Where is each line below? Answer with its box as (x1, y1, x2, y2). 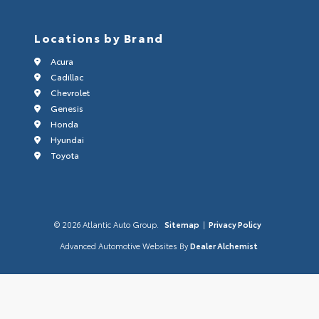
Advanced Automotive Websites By (59, 240, 188, 252)
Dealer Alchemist (189, 240, 258, 252)
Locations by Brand (34, 29, 164, 46)
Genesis (48, 102, 83, 115)
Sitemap (164, 219, 199, 231)
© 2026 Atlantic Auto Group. (54, 219, 161, 231)
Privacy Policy (209, 219, 261, 231)
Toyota (48, 149, 79, 162)
